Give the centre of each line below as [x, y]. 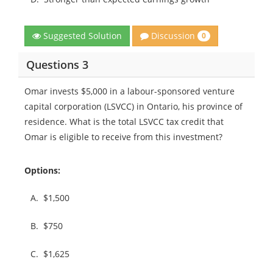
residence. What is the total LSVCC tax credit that [124, 122]
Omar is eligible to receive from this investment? [123, 137]
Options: [42, 171]
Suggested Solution [81, 36]
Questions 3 [57, 64]
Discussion [173, 36]
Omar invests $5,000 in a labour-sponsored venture [129, 91]
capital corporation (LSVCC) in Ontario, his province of [133, 107]
